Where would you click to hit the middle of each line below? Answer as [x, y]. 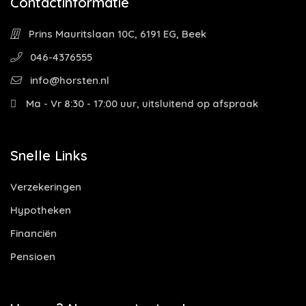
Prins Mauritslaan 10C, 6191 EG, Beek [116, 34]
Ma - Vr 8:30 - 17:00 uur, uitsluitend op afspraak [141, 103]
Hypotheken [41, 210]
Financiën [33, 233]
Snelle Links [49, 155]
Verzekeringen [46, 187]
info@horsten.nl [68, 80]
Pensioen [33, 256]
